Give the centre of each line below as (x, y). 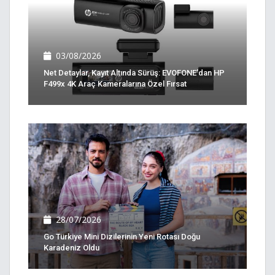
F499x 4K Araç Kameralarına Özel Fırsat (115, 83)
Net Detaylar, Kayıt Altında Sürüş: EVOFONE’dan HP (134, 72)
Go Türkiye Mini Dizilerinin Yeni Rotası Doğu (122, 236)
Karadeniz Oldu (72, 247)
